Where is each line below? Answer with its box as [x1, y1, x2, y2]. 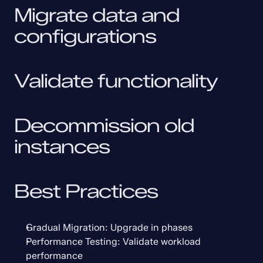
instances [14, 135, 110, 158]
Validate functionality [14, 69, 218, 92]
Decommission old [14, 114, 194, 137]
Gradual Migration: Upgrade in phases [26, 222, 193, 233]
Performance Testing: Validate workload [26, 236, 201, 247]
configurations [14, 25, 156, 48]
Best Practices [14, 180, 158, 203]
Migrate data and [14, 4, 180, 26]
